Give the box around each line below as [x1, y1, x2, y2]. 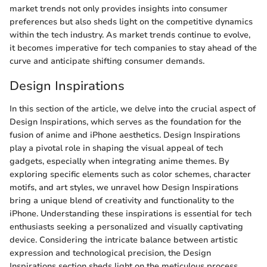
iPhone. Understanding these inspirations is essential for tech [10, 207, 252, 219]
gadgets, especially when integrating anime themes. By [10, 155, 229, 167]
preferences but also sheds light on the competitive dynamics [10, 16, 253, 28]
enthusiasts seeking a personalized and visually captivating [10, 221, 243, 232]
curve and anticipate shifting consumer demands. [10, 55, 204, 67]
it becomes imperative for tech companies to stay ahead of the [10, 42, 257, 54]
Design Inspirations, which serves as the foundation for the [10, 116, 241, 128]
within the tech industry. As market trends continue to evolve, [10, 29, 250, 41]
